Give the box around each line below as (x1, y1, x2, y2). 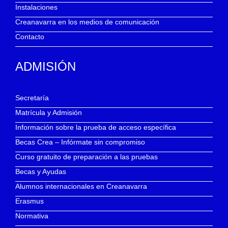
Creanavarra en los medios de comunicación (15, 17, 159, 26)
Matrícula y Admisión (15, 108, 82, 117)
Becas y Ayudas (15, 167, 66, 176)
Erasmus (15, 196, 44, 205)
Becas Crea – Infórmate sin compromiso (15, 137, 145, 146)
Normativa (15, 211, 48, 220)
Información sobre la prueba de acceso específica (15, 123, 176, 131)
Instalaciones (15, 3, 58, 11)
